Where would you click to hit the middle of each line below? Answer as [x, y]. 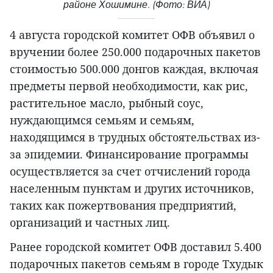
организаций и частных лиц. [90, 223]
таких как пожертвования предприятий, [123, 206]
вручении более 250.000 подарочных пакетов [135, 52]
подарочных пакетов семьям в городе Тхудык [136, 264]
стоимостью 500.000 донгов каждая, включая [134, 69]
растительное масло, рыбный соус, [107, 103]
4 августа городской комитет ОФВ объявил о [132, 35]
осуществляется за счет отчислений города [130, 172]
